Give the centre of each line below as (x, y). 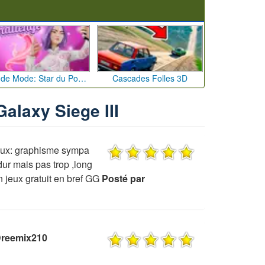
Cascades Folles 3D (150, 78)
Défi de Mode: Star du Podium (83, 78)
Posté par (124, 179)
